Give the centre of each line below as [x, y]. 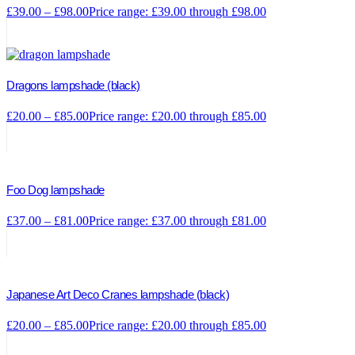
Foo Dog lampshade [55, 189]
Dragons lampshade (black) [73, 85]
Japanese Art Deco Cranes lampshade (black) [118, 294]
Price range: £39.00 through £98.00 [177, 11]
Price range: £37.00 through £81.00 [177, 220]
